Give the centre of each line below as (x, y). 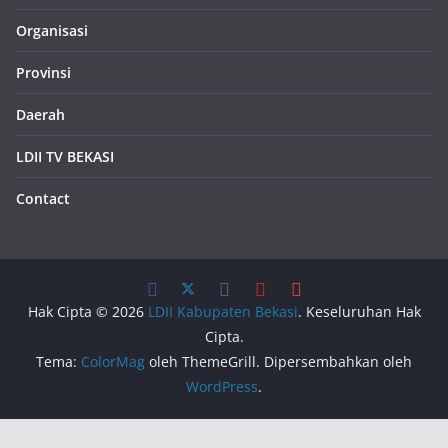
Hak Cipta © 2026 (87, 312)
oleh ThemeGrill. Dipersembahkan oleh (278, 362)
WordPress (222, 387)
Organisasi (52, 31)
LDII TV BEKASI (65, 157)
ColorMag (113, 362)
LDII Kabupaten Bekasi (222, 312)
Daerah (40, 115)
